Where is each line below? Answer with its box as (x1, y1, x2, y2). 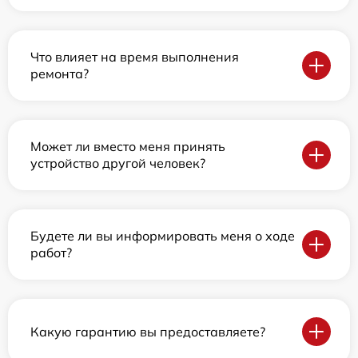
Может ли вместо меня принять (30, 138, 225, 155)
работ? (30, 245, 72, 261)
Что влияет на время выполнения (30, 49, 239, 66)
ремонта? (30, 66, 89, 82)
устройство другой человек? (30, 155, 205, 172)
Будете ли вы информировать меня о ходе (30, 228, 295, 245)
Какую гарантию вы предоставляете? (30, 323, 265, 340)
